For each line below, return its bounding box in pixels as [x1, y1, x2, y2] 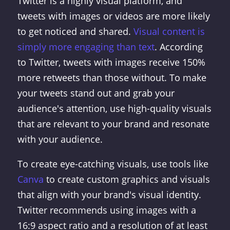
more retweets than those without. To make [17, 71, 206, 84]
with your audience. [17, 133, 103, 145]
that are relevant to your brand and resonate [17, 118, 209, 130]
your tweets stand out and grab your [17, 87, 175, 99]
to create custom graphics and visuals [43, 173, 210, 185]
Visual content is [133, 25, 205, 37]
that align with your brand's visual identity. [17, 188, 201, 201]
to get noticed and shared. [17, 25, 133, 37]
